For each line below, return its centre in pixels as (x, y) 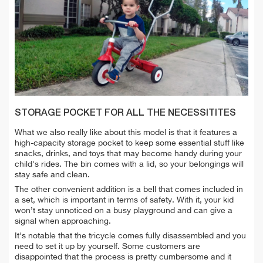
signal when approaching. (63, 222)
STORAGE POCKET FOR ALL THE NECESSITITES (125, 114)
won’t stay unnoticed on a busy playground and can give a (124, 211)
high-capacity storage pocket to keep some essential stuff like (129, 144)
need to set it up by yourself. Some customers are (107, 247)
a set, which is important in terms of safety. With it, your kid (124, 200)
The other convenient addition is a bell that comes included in (129, 190)
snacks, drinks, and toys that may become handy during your (128, 154)
